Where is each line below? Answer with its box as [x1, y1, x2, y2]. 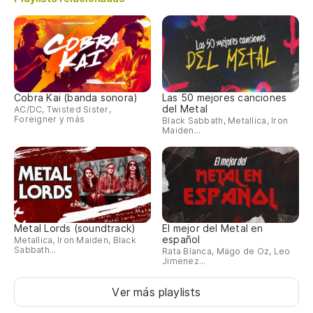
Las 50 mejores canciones [162, 91, 287, 103]
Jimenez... [162, 256, 206, 267]
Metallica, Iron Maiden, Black [14, 235, 136, 246]
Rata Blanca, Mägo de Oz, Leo [162, 246, 291, 257]
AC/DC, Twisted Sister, [14, 103, 111, 115]
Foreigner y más [14, 113, 85, 124]
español [162, 233, 201, 246]
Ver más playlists [112, 285, 201, 300]
